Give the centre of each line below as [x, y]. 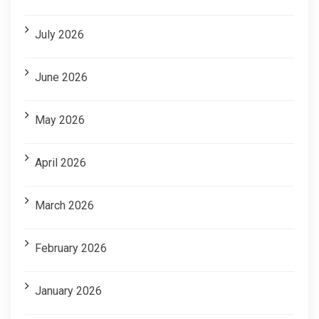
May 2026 [60, 120]
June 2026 [61, 77]
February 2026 [71, 248]
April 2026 [61, 162]
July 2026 [59, 34]
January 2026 [68, 291]
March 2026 [64, 205]
